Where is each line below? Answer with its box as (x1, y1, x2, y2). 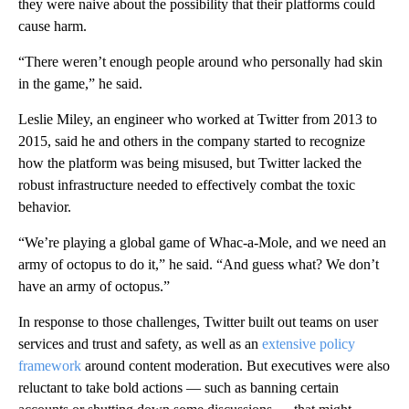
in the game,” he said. (18, 75, 142, 91)
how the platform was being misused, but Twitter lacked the (18, 154, 362, 171)
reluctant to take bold (18, 379, 139, 395)
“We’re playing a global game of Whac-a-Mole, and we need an (18, 234, 386, 250)
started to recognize (254, 132, 365, 149)
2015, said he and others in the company (18, 132, 250, 149)
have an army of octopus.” (18, 278, 170, 294)
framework (18, 357, 81, 373)
